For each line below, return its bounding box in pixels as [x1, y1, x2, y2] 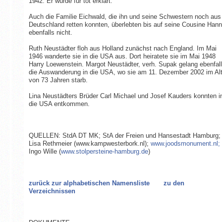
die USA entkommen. [28, 100, 90, 108]
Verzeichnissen [28, 187, 75, 195]
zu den [163, 179, 184, 187]
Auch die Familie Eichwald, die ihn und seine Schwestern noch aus [28, 12, 221, 20]
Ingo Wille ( [28, 147, 61, 155]
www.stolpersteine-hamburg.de [60, 147, 148, 155]
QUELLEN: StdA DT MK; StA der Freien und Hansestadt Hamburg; [28, 131, 221, 139]
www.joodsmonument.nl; [150, 139, 220, 147]
